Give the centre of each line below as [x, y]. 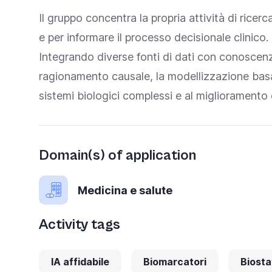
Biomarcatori [175, 262]
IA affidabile [80, 262]
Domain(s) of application [117, 155]
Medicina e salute [125, 190]
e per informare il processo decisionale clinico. [154, 37]
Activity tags [80, 225]
